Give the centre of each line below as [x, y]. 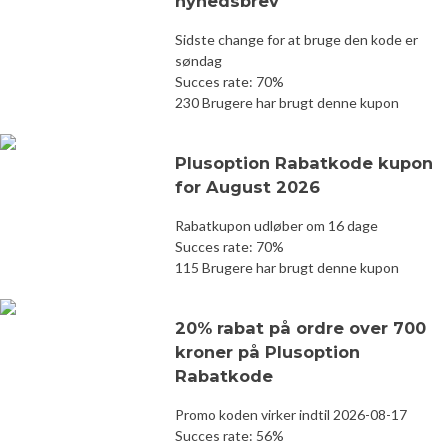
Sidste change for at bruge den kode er [296, 39]
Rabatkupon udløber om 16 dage [276, 225]
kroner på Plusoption [267, 351]
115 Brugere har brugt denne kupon [287, 267]
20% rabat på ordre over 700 [300, 327]
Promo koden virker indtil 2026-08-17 [291, 414]
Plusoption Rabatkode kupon [304, 162]
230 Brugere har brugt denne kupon [287, 102]
